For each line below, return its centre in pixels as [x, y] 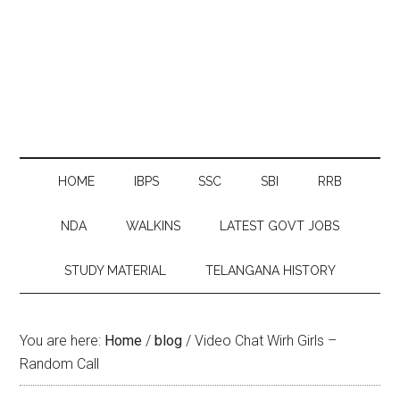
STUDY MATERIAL [115, 271]
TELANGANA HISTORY [271, 271]
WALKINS [153, 226]
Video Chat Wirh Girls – [264, 341]
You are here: [62, 341]
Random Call [60, 364]
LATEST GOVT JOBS [279, 226]
